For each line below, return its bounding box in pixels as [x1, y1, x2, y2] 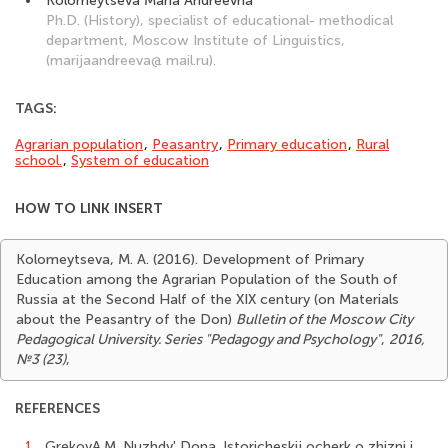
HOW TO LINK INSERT [15, 200, 163, 217]
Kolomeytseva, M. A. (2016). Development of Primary [16, 251, 364, 268]
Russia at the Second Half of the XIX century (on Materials [16, 291, 399, 308]
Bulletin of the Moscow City [236, 311, 413, 328]
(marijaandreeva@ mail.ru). [46, 52, 216, 69]
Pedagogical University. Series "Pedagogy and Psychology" [16, 331, 381, 348]
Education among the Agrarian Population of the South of [16, 271, 398, 288]
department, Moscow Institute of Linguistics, [46, 32, 345, 49]
